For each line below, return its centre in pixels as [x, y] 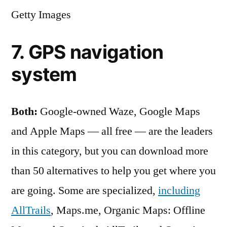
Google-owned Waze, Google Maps [120, 111]
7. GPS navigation [87, 52]
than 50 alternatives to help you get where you [113, 171]
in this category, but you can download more [110, 151]
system [44, 74]
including [179, 191]
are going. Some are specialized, [85, 191]
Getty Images [41, 15]
